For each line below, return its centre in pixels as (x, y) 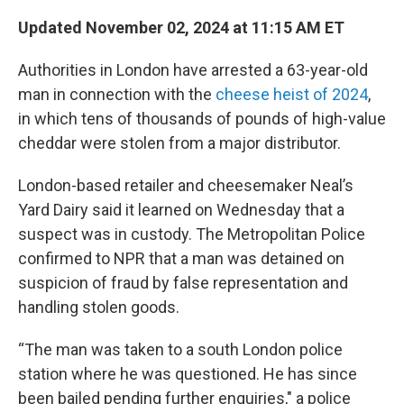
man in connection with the (117, 94)
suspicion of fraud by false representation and (183, 283)
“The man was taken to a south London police (180, 349)
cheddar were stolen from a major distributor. (179, 143)
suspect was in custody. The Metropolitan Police (192, 234)
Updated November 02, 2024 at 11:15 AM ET (181, 28)
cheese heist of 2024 (292, 94)
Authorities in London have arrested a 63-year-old (193, 70)
